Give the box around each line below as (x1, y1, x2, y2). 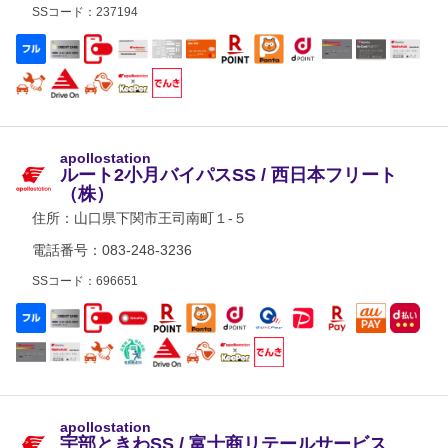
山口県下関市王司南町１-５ (74, 210, 247, 226)
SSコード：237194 (32, 5, 138, 19)
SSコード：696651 (32, 274, 138, 288)
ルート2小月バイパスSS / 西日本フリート (60, 165, 397, 185)
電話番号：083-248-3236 (32, 242, 192, 258)
